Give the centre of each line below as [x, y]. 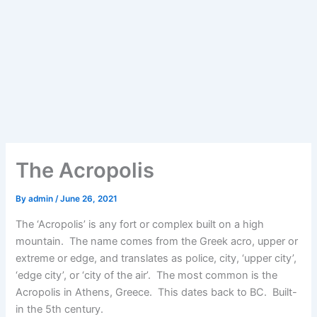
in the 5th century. [60, 309]
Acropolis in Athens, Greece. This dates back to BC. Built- [157, 292]
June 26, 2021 [89, 199]
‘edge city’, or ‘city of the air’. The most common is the [147, 275]
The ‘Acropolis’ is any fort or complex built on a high [140, 224]
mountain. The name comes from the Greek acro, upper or [157, 241]
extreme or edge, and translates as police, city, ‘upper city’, [156, 258]
